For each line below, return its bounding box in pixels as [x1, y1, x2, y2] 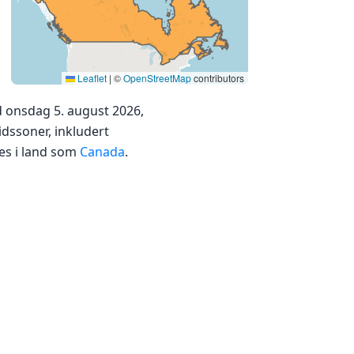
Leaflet [75, 71, 107, 85]
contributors [191, 71, 244, 85]
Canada [80, 143, 125, 160]
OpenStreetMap [123, 71, 191, 85]
